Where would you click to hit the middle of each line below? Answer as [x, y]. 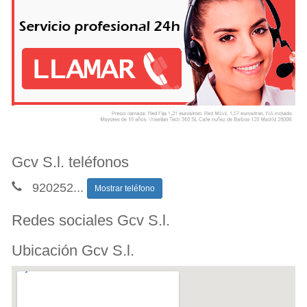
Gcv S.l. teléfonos [70, 162]
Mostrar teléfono [125, 188]
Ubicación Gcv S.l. [73, 250]
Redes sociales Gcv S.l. [91, 220]
